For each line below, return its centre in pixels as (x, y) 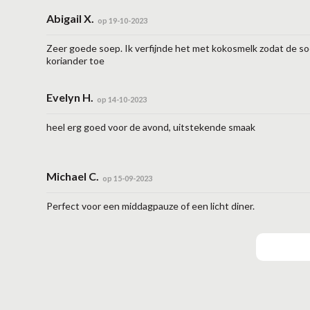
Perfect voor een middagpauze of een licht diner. (151, 206)
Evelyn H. (70, 97)
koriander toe (76, 61)
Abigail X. (71, 18)
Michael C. (73, 176)
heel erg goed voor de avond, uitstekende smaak (151, 127)
